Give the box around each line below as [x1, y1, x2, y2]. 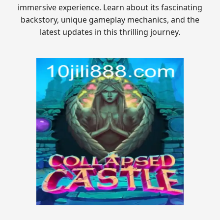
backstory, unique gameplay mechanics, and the [21, 14, 199, 25]
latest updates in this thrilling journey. [40, 27, 180, 37]
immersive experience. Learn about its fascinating [18, 2, 202, 13]
